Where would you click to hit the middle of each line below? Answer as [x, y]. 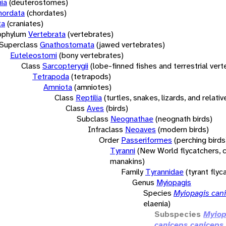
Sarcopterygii [65, 66]
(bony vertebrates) [91, 55]
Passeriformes [147, 140]
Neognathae [132, 119]
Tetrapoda [51, 76]
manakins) [127, 161]
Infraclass [105, 129]
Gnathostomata [67, 44]
